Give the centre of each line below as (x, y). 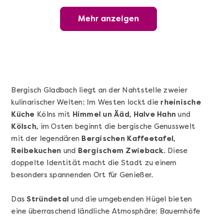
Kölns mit (54, 115)
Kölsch (24, 127)
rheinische (181, 102)
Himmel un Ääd (101, 115)
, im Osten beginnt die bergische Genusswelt (116, 127)
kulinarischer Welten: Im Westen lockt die (86, 102)
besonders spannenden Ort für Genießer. (82, 175)
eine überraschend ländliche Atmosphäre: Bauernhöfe (106, 211)
